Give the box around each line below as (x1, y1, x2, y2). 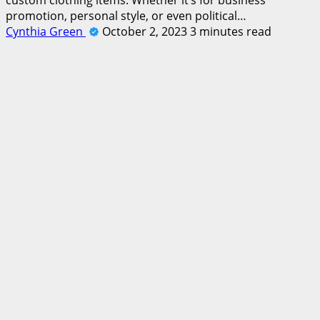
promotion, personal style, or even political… (6, 7, 246, 24)
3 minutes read (190, 23, 271, 39)
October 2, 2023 (102, 23, 190, 39)
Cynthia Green (6, 23, 86, 39)
